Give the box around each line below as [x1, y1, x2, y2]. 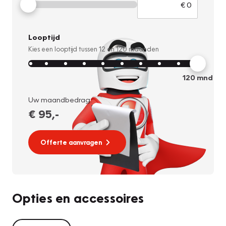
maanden [127, 45, 159, 53]
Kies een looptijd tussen [28, 45, 99, 53]
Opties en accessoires [12, 189, 144, 206]
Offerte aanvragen [40, 138, 102, 146]
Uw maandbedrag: [28, 94, 92, 104]
